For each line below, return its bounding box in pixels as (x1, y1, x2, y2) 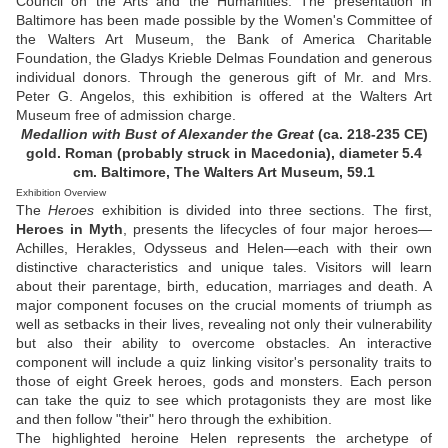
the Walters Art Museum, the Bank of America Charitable (16, 31, 432, 48)
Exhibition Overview (16, 187, 106, 199)
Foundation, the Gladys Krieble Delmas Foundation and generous (16, 50, 432, 67)
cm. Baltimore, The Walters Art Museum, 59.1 (73, 164, 375, 181)
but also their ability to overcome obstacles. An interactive (16, 335, 432, 352)
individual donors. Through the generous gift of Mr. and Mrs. (16, 69, 432, 86)
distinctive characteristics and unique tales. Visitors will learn (16, 259, 432, 276)
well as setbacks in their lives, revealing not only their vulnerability (16, 316, 432, 333)
